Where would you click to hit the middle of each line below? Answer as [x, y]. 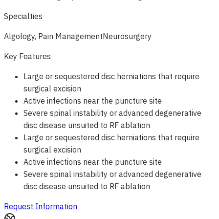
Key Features [27, 56]
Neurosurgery [127, 36]
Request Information [41, 206]
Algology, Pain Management [53, 36]
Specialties [23, 16]
